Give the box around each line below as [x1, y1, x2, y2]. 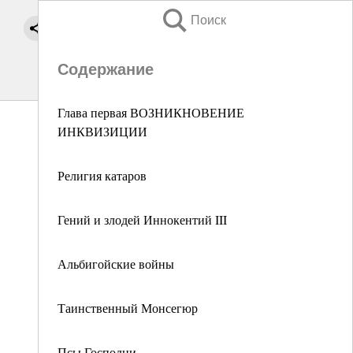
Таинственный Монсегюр [58, 299, 198, 316]
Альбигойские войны [58, 255, 174, 272]
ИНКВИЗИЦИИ [58, 123, 147, 139]
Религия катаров [58, 167, 147, 184]
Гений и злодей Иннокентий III [58, 211, 227, 228]
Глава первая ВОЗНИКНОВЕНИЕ [58, 104, 244, 121]
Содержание [58, 61, 154, 78]
